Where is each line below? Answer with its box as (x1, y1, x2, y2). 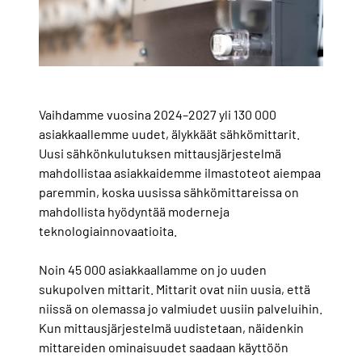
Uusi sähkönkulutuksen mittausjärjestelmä (39, 145, 281, 162)
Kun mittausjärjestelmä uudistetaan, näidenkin (39, 320, 304, 336)
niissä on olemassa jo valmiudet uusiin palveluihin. (39, 301, 322, 317)
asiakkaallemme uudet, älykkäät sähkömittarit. (39, 126, 300, 142)
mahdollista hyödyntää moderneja (39, 204, 229, 220)
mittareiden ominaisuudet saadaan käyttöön (39, 339, 288, 356)
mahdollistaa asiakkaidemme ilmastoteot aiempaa (39, 165, 321, 181)
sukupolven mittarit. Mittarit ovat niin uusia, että (39, 281, 310, 297)
